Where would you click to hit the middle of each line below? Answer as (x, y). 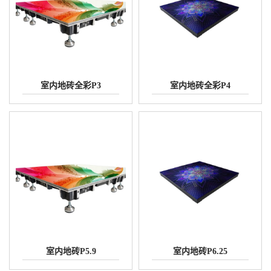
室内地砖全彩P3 (71, 86)
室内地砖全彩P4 (200, 86)
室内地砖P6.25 (200, 251)
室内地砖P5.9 (71, 251)
